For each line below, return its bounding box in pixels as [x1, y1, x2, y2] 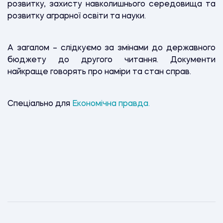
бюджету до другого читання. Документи [7, 56, 216, 64]
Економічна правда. [72, 100, 152, 108]
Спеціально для [7, 100, 72, 108]
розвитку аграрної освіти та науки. [7, 12, 148, 20]
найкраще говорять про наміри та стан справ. [7, 68, 193, 76]
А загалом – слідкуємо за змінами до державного [7, 44, 216, 52]
